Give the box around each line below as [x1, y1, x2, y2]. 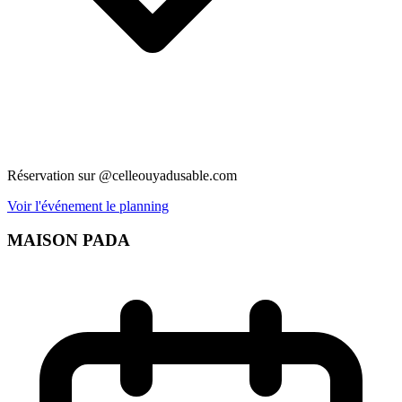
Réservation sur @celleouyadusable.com [7, 167, 237, 183]
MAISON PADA [7, 231, 130, 250]
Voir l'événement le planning [7, 197, 169, 214]
